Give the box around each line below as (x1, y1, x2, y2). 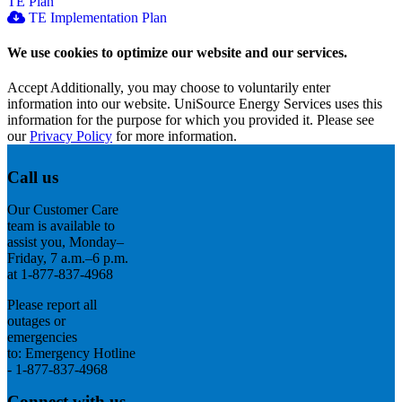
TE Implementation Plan (29, 9, 167, 25)
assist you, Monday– (7, 234, 124, 250)
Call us (7, 168, 58, 188)
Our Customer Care (7, 202, 118, 218)
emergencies (7, 329, 77, 345)
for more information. (112, 128, 237, 144)
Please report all (7, 297, 97, 313)
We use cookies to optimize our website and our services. (7, 44, 347, 60)
